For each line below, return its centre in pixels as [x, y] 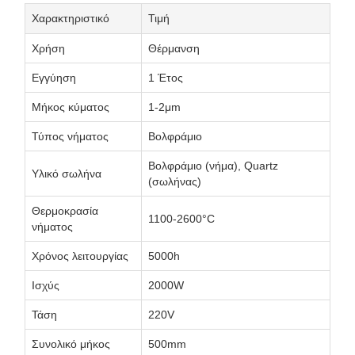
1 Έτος [166, 78]
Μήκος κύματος [71, 107]
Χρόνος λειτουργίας [80, 256]
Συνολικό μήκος [71, 344]
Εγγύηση [54, 78]
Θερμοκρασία [65, 211]
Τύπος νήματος [70, 136]
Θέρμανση [174, 48]
